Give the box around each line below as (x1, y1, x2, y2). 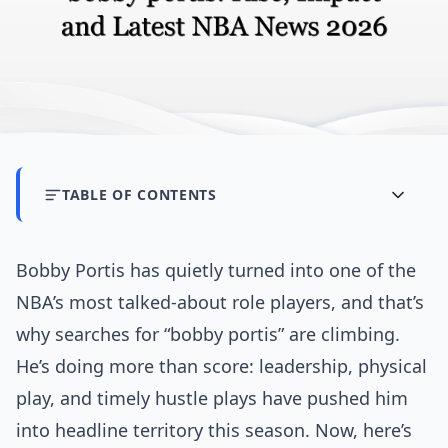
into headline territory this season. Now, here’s (16, 418, 412, 443)
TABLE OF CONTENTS (62, 185, 217, 205)
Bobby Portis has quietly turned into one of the (16, 258, 416, 283)
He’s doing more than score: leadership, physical (16, 354, 427, 379)
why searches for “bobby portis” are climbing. (16, 322, 400, 347)
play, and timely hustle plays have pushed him (16, 386, 408, 411)
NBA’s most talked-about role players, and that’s (16, 290, 424, 315)
